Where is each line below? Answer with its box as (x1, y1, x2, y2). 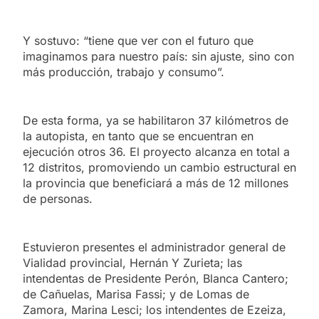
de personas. (23, 191, 93, 206)
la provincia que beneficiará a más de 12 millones (23, 175, 288, 190)
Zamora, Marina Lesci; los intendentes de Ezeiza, (23, 302, 286, 317)
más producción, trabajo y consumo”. (23, 64, 224, 79)
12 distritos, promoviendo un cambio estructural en (23, 159, 296, 174)
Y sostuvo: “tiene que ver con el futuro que (23, 33, 253, 48)
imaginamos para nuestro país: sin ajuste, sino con (23, 48, 294, 63)
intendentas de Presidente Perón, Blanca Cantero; (23, 271, 288, 286)
